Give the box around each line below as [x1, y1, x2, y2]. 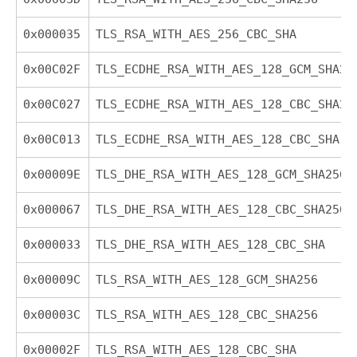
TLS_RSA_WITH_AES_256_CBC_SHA [96, 26, 297, 41]
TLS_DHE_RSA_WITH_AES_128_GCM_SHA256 [96, 167, 347, 182]
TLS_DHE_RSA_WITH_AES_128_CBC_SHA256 [96, 202, 347, 217]
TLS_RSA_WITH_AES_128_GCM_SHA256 [96, 272, 319, 287]
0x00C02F [23, 61, 81, 76]
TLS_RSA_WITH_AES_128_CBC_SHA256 [96, 307, 319, 322]
